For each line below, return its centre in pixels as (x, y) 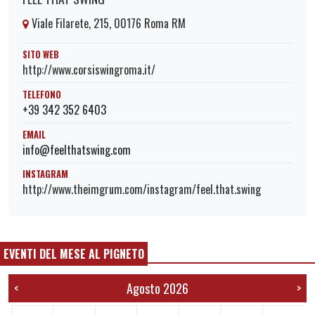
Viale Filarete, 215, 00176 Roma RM (107, 23)
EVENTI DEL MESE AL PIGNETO (74, 253)
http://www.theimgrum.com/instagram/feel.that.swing (142, 189)
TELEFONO (42, 94)
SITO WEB (41, 55)
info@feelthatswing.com (77, 149)
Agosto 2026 (157, 288)
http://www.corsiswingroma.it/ (89, 70)
